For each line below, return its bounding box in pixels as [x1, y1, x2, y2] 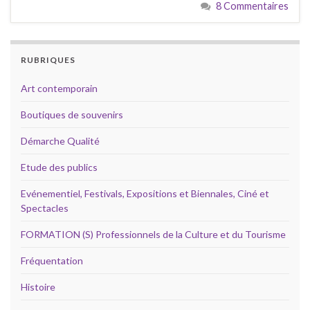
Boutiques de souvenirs [21, 108, 123, 120]
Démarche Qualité [21, 134, 100, 147]
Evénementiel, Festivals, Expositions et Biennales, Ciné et [21, 187, 269, 199]
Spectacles [21, 201, 69, 214]
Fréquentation [21, 254, 83, 266]
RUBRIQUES [21, 54, 75, 65]
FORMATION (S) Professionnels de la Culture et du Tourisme [21, 228, 286, 240]
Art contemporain [21, 82, 98, 94]
